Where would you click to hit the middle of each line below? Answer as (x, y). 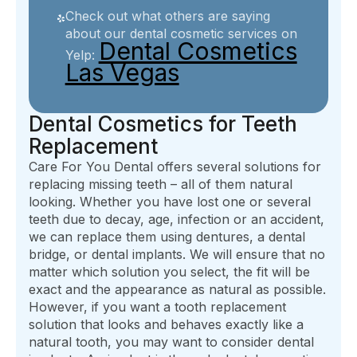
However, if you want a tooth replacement (157, 307)
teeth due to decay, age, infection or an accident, (177, 220)
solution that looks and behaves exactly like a (166, 325)
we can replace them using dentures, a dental (167, 237)
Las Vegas (122, 73)
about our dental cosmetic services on (181, 34)
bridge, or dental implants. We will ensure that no (177, 255)
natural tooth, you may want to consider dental (171, 342)
